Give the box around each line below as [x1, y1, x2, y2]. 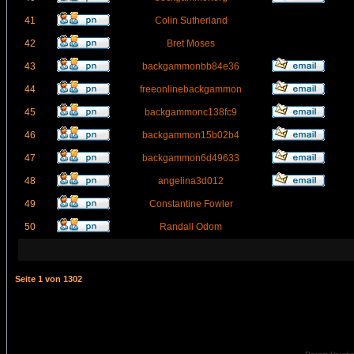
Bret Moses [167, 38, 215, 49]
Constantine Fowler [149, 198, 233, 209]
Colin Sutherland [154, 15, 228, 26]
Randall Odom [160, 221, 222, 232]
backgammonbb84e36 [142, 61, 239, 72]
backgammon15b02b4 [142, 130, 239, 141]
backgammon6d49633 [142, 153, 239, 164]
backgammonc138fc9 [145, 107, 237, 118]
